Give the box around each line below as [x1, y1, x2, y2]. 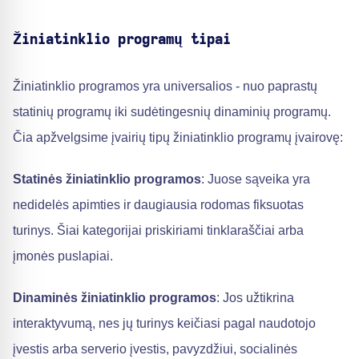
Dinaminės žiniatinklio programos [13, 291, 216, 305]
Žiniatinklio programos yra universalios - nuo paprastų [13, 79, 317, 93]
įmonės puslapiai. [13, 249, 113, 263]
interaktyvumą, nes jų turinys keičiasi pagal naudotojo [13, 317, 316, 330]
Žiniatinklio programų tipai [13, 33, 231, 47]
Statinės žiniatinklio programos [13, 172, 201, 186]
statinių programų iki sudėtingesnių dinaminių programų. [13, 105, 331, 119]
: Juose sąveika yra [201, 172, 310, 186]
